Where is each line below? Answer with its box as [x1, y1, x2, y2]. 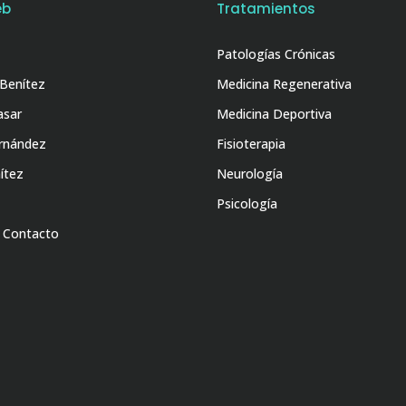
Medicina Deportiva [217, 104, 332, 122]
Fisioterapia [217, 134, 285, 152]
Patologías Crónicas [217, 44, 335, 63]
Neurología [217, 164, 283, 182]
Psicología [217, 194, 277, 212]
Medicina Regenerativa [217, 74, 352, 92]
